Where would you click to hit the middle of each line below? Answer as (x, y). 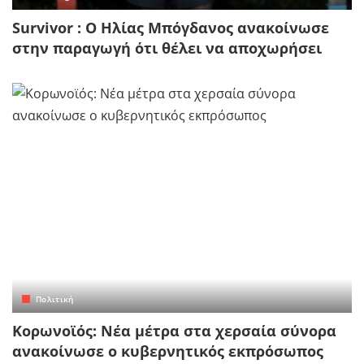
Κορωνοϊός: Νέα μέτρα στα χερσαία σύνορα (174, 330)
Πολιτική (55, 299)
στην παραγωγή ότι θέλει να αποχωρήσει (167, 48)
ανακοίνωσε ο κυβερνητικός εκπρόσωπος (168, 351)
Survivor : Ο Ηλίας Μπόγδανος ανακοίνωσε (171, 28)
